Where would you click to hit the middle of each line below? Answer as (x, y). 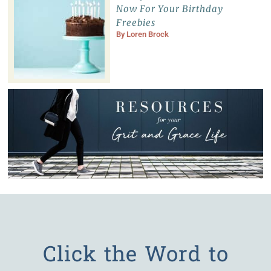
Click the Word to (135, 253)
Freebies (135, 23)
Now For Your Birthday (169, 9)
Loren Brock (147, 34)
